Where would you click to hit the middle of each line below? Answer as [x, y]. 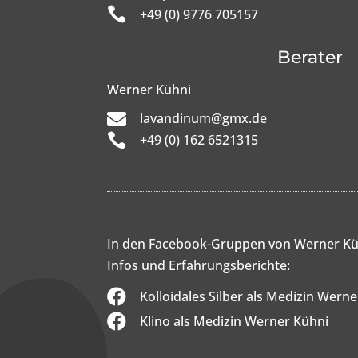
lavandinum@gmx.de [204, 119]
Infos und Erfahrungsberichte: [199, 265]
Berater [310, 58]
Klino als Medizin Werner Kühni [235, 321]
